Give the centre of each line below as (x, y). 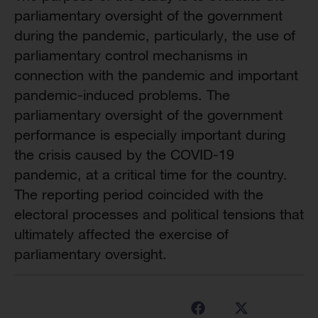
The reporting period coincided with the (139, 194)
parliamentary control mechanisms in (131, 55)
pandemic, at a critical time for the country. (151, 174)
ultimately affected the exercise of (121, 234)
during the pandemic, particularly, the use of (155, 35)
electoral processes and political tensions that (159, 214)
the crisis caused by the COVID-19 (124, 154)
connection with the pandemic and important (156, 75)
